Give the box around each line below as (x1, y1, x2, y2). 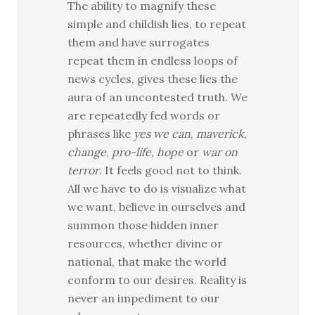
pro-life (112, 145, 152, 160)
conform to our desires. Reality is (67, 273, 247, 288)
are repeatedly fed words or (67, 108, 221, 123)
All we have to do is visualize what (67, 181, 247, 196)
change (67, 145, 107, 160)
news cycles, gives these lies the (67, 72, 238, 86)
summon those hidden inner (67, 218, 219, 233)
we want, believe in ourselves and (67, 200, 246, 214)
